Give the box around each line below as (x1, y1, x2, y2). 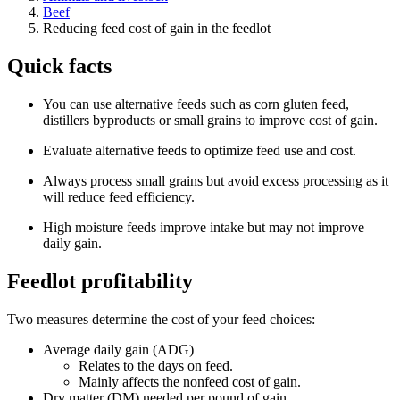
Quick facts (7, 54, 112, 78)
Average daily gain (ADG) (43, 341, 194, 357)
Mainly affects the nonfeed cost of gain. (79, 373, 301, 389)
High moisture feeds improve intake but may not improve (43, 219, 364, 235)
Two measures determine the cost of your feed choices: (7, 311, 315, 327)
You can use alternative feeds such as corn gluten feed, (43, 96, 349, 112)
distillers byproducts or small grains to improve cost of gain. (43, 112, 378, 128)
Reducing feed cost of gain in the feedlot (43, 21, 271, 37)
